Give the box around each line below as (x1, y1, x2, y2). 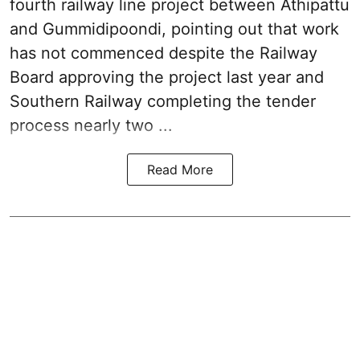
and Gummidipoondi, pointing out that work (10, 19, 339, 39)
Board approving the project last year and (10, 67, 324, 88)
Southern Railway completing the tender (10, 92, 316, 112)
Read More (147, 162, 213, 178)
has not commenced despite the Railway (10, 43, 317, 63)
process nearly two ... (10, 116, 173, 136)
